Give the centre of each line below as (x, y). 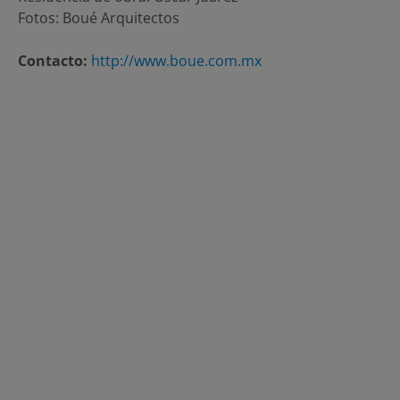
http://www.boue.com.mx (176, 60)
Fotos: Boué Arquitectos (99, 17)
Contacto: (53, 60)
